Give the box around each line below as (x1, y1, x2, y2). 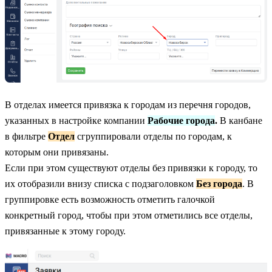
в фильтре (5, 131, 48, 142)
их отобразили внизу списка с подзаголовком (5, 178, 196, 189)
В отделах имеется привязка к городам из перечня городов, (5, 100, 251, 110)
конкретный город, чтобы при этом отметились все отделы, (5, 210, 253, 221)
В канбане (217, 115, 262, 126)
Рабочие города (148, 115, 215, 126)
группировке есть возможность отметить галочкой (5, 194, 215, 205)
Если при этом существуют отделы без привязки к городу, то (5, 163, 257, 174)
